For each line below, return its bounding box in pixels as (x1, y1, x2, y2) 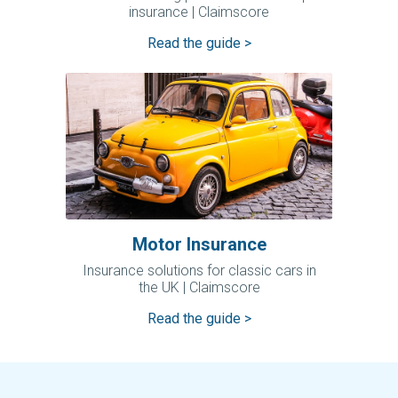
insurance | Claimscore (129, 4, 269, 21)
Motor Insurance (131, 233, 267, 255)
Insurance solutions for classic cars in (82, 261, 316, 279)
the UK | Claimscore (138, 278, 260, 296)
